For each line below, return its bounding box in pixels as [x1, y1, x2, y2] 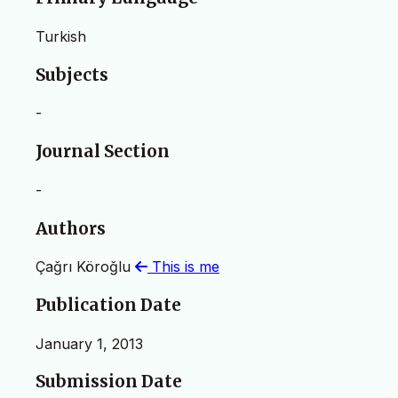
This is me [147, 258, 219, 276]
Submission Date [36, 371, 182, 393]
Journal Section [36, 141, 170, 163]
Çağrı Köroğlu [36, 258, 135, 276]
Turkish [36, 27, 86, 45]
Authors [36, 218, 106, 239]
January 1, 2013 [36, 334, 143, 353]
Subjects [36, 64, 108, 85]
